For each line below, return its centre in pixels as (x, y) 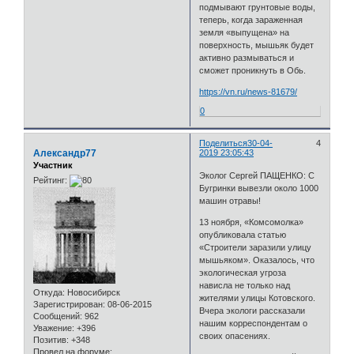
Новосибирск (92, 293)
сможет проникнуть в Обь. (253, 70)
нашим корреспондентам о (254, 324)
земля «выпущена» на (245, 32)
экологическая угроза (243, 273)
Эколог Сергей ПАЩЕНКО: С (257, 176)
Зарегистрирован (68, 305)
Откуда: (49, 293)
